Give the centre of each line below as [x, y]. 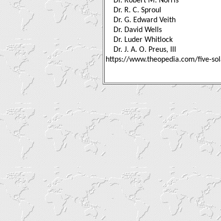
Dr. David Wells [138, 30]
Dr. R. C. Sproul [137, 10]
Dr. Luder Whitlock [143, 40]
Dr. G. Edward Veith [145, 20]
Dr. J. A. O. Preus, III [145, 50]
